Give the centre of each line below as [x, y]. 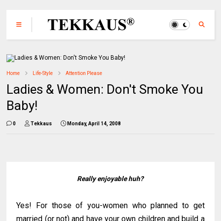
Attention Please [84, 73]
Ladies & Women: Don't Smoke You [105, 89]
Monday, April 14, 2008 [94, 124]
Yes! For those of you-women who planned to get [110, 205]
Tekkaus [41, 124]
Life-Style [43, 73]
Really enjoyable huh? [110, 179]
